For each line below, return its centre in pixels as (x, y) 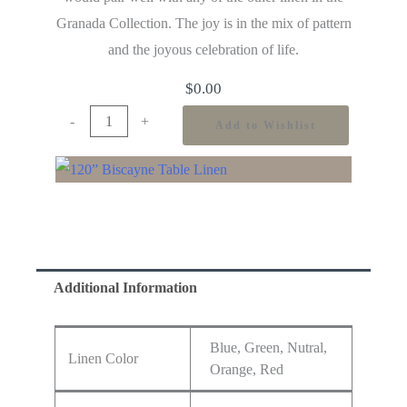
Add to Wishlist (265, 126)
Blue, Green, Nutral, (269, 347)
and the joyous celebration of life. (203, 50)
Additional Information (126, 288)
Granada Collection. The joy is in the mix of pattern (203, 24)
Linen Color (104, 358)
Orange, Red (247, 369)
